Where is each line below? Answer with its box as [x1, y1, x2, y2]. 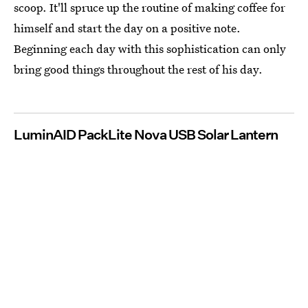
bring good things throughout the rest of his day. [14, 61, 263, 78]
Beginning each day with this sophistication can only [14, 41, 286, 57]
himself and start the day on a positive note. [14, 20, 241, 36]
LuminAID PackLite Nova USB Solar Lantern [14, 126, 278, 144]
